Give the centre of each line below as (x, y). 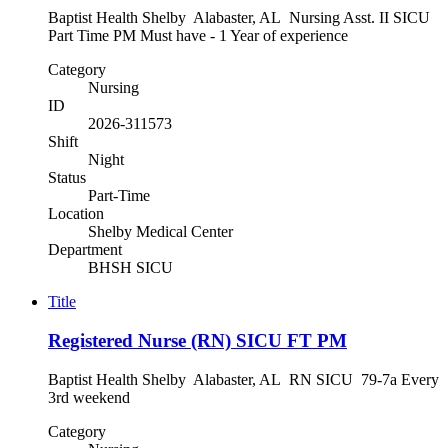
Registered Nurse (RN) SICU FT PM (197, 340)
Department (85, 250)
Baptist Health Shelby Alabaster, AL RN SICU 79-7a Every (243, 379)
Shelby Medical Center (160, 232)
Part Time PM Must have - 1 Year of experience (214, 36)
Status (67, 178)
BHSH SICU (130, 268)
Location (76, 214)
